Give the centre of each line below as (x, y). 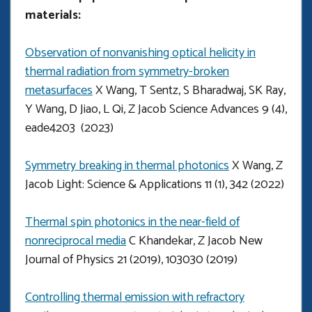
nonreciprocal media (76, 241)
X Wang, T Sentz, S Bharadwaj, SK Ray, (189, 91)
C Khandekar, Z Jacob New (194, 241)
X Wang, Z (256, 166)
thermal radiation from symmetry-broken (127, 72)
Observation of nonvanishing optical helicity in (140, 53)
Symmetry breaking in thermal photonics (127, 166)
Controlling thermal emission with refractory (135, 298)
